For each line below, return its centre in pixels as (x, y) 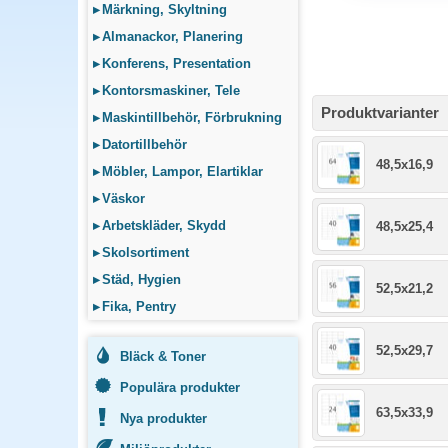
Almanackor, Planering (172, 36)
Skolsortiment (145, 252)
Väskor (123, 198)
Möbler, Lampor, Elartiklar (182, 171)
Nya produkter (163, 418)
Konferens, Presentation (176, 63)
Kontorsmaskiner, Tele (171, 90)
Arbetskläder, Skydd (164, 225)
